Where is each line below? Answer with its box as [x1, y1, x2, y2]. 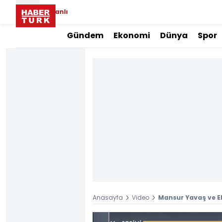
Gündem [67, 30, 104, 41]
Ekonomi [113, 30, 150, 41]
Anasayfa [93, 193, 123, 202]
